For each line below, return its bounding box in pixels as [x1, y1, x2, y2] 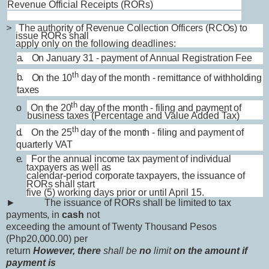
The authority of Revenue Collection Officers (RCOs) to [19, 23, 247, 33]
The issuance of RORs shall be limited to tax [44, 198, 232, 208]
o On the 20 [16, 102, 71, 113]
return [6, 246, 33, 256]
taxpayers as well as [26, 162, 112, 173]
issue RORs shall [16, 31, 89, 41]
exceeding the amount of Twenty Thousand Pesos [6, 222, 217, 232]
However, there [33, 246, 103, 256]
